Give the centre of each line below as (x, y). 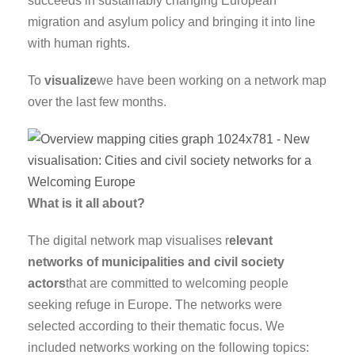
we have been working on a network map (212, 80)
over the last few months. (97, 101)
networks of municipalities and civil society (156, 261)
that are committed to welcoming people (177, 283)
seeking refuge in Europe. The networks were (155, 304)
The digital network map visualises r (128, 240)
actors (47, 283)
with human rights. (79, 43)
